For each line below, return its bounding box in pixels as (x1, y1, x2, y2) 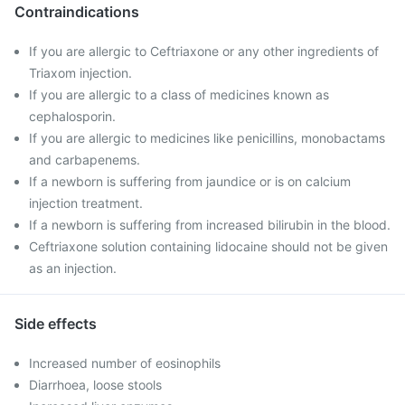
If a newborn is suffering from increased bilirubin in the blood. (29, 217, 391, 232)
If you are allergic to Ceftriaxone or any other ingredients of (29, 43, 379, 59)
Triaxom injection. (29, 65, 132, 80)
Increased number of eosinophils (29, 355, 221, 371)
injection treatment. (29, 195, 143, 211)
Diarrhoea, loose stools (29, 377, 162, 392)
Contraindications (14, 3, 139, 21)
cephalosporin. (29, 108, 116, 124)
